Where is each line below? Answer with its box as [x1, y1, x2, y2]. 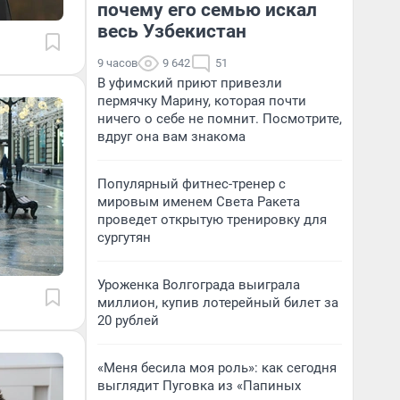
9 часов [97, 56, 137, 70]
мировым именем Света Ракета [97, 194, 300, 210]
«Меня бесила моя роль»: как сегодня [97, 360, 337, 376]
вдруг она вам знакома [97, 129, 246, 145]
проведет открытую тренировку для [97, 212, 327, 228]
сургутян [97, 229, 151, 246]
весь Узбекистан [97, 21, 246, 42]
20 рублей [97, 312, 159, 329]
